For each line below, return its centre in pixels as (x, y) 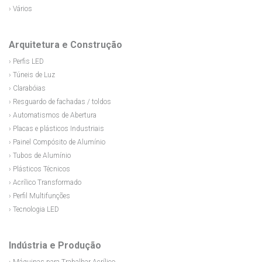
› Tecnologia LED (34, 210)
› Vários (20, 9)
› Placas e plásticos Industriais (56, 129)
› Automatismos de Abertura (53, 116)
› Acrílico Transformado (45, 183)
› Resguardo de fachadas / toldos (60, 102)
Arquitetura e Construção (65, 45)
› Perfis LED (26, 62)
